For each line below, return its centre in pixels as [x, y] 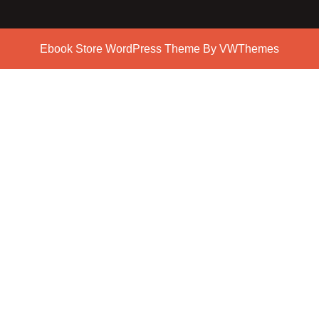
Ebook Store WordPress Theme [120, 49]
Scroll [172, 65]
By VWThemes [240, 49]
